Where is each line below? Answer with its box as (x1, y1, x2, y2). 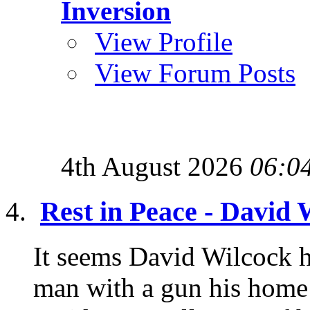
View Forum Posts (95, 58, 295, 89)
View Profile (95, 27, 232, 57)
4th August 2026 (61, 152, 250, 182)
